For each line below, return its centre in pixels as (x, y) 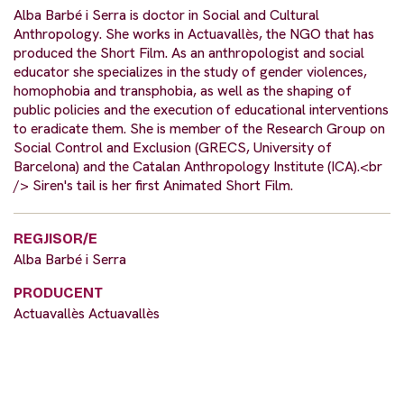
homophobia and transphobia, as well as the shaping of (183, 91)
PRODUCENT (58, 293)
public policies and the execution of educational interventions (201, 110)
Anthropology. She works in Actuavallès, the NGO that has (194, 34)
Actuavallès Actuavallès (87, 314)
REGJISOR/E (55, 239)
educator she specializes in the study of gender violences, (190, 72)
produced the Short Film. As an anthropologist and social (189, 53)
